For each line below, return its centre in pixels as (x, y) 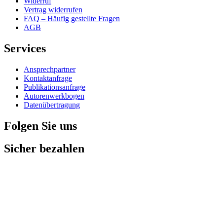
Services (25, 48)
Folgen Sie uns (40, 126)
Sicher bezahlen (44, 149)
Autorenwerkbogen (54, 96)
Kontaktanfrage (48, 78)
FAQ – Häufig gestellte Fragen (72, 18)
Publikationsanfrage (55, 87)
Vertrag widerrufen (53, 9)
